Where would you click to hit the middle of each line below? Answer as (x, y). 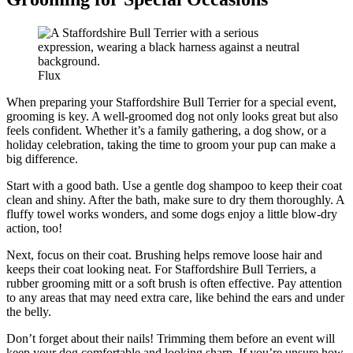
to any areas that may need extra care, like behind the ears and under (175, 298)
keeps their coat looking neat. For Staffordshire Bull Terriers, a (161, 269)
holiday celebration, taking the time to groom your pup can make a (171, 145)
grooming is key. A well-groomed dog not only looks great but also (172, 117)
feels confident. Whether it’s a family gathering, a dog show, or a (166, 131)
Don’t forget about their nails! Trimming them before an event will (171, 339)
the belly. (29, 312)
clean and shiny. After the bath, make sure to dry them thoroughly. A (175, 200)
